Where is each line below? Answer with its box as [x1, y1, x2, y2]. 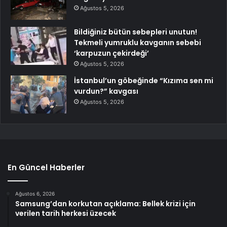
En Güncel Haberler [8, 162, 85, 173]
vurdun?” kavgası [74, 86, 138, 97]
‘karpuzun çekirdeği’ [74, 48, 149, 59]
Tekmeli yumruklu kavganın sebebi [74, 37, 201, 48]
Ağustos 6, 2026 [15, 191, 55, 197]
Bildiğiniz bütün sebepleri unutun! [74, 27, 197, 37]
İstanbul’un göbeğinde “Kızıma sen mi [74, 75, 213, 86]
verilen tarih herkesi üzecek [15, 208, 116, 219]
